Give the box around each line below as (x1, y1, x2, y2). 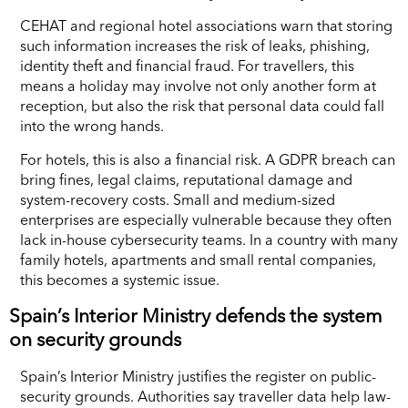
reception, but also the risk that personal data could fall (20, 96, 384, 115)
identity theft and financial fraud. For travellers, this (20, 56, 354, 75)
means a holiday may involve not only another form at (20, 76, 376, 95)
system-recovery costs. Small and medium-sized (20, 189, 335, 209)
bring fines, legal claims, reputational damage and (20, 169, 352, 189)
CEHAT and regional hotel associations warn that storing (20, 15, 393, 35)
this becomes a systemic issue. (20, 270, 219, 289)
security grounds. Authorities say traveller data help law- (20, 386, 391, 405)
